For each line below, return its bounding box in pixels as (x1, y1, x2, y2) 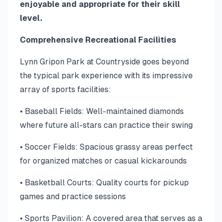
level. (20, 13, 42, 23)
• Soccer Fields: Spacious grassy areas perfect (20, 142, 193, 152)
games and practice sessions (20, 192, 126, 201)
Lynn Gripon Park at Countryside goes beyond (20, 57, 189, 66)
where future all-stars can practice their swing (20, 120, 193, 130)
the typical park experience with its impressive (20, 71, 193, 80)
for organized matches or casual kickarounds (20, 156, 187, 166)
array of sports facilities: (20, 85, 111, 94)
